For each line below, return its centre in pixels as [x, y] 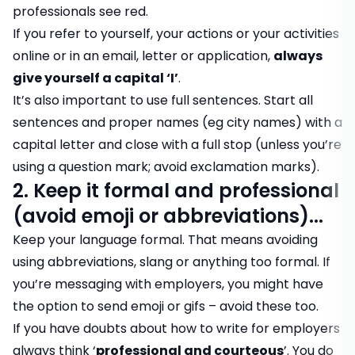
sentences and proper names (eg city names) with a [177, 123]
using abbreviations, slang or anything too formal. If [172, 262]
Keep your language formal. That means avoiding [165, 240]
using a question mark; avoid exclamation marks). [166, 167]
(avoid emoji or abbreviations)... [168, 216]
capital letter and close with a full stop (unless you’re [177, 145]
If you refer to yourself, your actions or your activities [176, 34]
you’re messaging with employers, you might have [168, 284]
